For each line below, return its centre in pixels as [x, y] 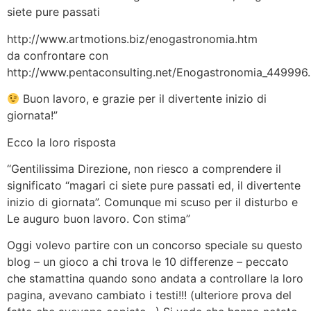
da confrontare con [58, 55]
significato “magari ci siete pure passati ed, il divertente [154, 185]
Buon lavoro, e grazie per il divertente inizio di [143, 99]
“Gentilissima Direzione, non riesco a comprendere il [144, 168]
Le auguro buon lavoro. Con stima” [99, 218]
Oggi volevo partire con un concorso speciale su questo [155, 245]
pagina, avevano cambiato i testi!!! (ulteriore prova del [149, 295]
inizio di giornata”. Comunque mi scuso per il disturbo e [152, 202]
